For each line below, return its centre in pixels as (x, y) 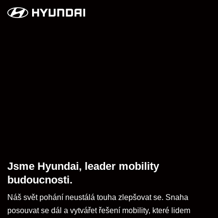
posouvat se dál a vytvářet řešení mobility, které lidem (99, 210)
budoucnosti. (40, 180)
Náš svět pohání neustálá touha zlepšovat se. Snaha (98, 197)
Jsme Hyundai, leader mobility (83, 166)
